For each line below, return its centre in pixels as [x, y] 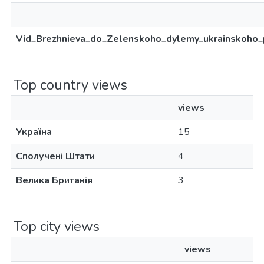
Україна [34, 132]
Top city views [57, 226]
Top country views [70, 85]
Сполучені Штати [55, 156]
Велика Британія [54, 180]
